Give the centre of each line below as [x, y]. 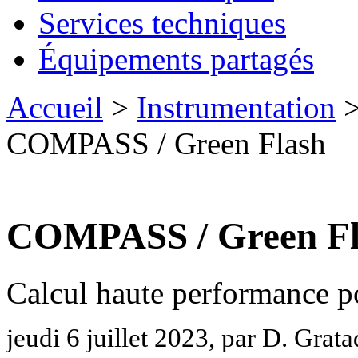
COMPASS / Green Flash [166, 143]
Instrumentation [236, 107]
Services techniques [162, 23]
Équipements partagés [176, 59]
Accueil [55, 107]
